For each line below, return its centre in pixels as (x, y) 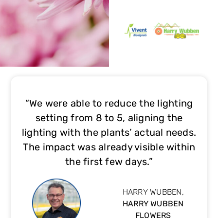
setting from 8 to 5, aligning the (109, 118)
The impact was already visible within (109, 147)
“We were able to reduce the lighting (109, 103)
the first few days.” (109, 162)
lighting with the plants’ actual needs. (109, 133)
